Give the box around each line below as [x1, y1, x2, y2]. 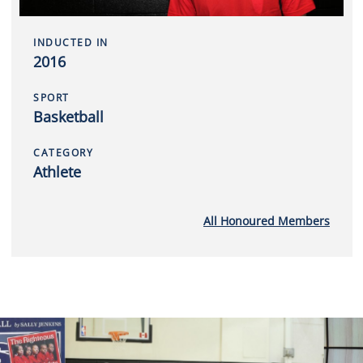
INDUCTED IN [33, 36, 109, 49]
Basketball [33, 107, 104, 126]
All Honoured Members [203, 213, 330, 228]
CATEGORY [33, 146, 93, 160]
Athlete [33, 162, 81, 181]
